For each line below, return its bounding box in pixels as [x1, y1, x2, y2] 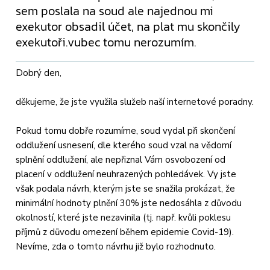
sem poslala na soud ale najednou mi [16, 1, 214, 20]
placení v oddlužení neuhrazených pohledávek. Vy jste [16, 168, 237, 181]
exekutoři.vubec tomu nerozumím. [16, 33, 196, 51]
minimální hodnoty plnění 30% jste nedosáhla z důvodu [16, 197, 242, 210]
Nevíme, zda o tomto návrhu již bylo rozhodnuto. [16, 240, 216, 253]
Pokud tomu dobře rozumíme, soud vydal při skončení [16, 125, 236, 137]
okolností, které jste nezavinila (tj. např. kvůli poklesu [16, 212, 231, 224]
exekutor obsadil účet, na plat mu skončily [16, 17, 241, 36]
